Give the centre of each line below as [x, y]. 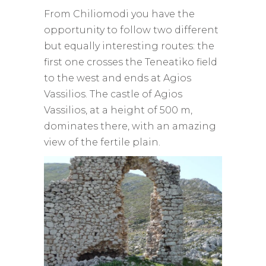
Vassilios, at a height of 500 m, [118, 110]
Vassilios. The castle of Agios [113, 94]
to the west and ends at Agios [118, 78]
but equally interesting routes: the [129, 46]
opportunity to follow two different [131, 30]
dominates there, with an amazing [130, 126]
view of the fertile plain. [102, 142]
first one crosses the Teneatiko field [131, 62]
